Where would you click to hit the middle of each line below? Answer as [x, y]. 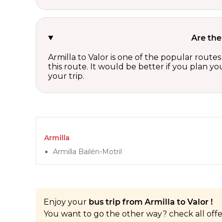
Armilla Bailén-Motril [87, 151]
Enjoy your [66, 202]
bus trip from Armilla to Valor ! [151, 202]
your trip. [66, 76]
